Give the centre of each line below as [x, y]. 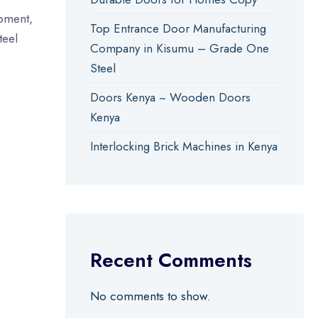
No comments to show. [150, 296]
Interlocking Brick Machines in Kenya [183, 146]
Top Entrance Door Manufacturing [178, 28]
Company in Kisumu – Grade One [179, 48]
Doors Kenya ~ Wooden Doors [170, 97]
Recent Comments [171, 260]
